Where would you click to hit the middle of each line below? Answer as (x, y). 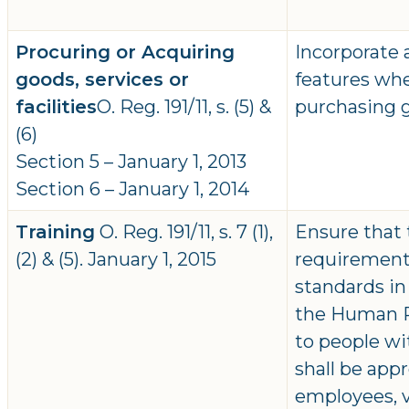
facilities (56, 107)
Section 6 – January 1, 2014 (132, 189)
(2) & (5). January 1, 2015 (116, 260)
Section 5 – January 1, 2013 (131, 162)
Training (55, 232)
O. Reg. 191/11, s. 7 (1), (184, 232)
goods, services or (102, 80)
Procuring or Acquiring (125, 52)
